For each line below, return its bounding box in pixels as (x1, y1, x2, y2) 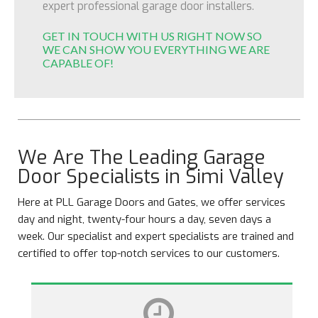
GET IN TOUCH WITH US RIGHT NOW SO (43, 29, 262, 43)
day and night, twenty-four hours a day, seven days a (18, 212, 271, 226)
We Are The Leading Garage (18, 145, 265, 170)
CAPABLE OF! (43, 56, 114, 70)
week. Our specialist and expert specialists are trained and (18, 229, 294, 243)
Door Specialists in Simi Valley (18, 164, 284, 190)
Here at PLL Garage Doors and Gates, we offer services (18, 195, 285, 209)
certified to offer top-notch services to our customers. (18, 246, 280, 261)
